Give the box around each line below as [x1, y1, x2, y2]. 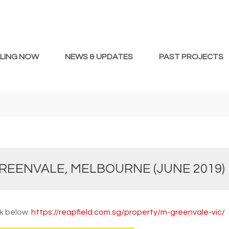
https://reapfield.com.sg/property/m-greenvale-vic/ [31, 208, 225, 216]
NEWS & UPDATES [65, 52, 133, 61]
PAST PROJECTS [159, 52, 223, 61]
